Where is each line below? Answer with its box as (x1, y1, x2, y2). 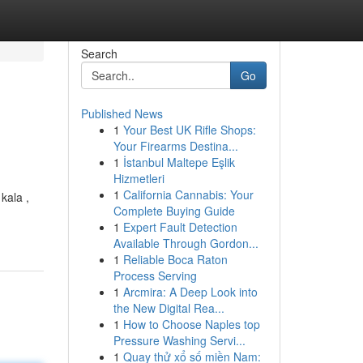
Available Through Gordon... (113, 235, 258, 251)
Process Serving (113, 267, 197, 284)
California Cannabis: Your (122, 186, 254, 203)
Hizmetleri (113, 170, 164, 186)
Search (80, 45, 117, 62)
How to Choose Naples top (122, 316, 260, 332)
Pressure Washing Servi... (113, 332, 246, 348)
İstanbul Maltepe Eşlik (122, 154, 235, 170)
